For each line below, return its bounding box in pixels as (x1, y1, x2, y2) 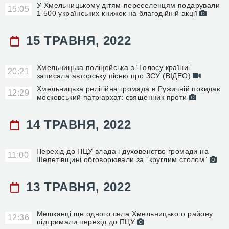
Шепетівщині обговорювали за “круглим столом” (36, 155, 210, 164)
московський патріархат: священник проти (37, 93, 189, 101)
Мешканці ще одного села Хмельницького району (37, 210, 213, 218)
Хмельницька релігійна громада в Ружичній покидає (37, 85, 221, 93)
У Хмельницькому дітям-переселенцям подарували (37, 1, 220, 9)
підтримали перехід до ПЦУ (37, 218, 138, 226)
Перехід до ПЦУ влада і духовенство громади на (36, 147, 209, 155)
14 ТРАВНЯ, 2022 (22, 118, 131, 131)
